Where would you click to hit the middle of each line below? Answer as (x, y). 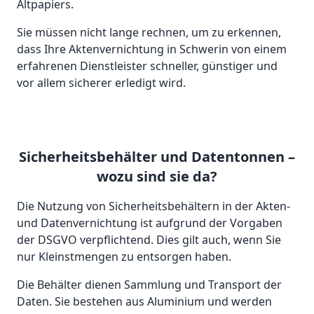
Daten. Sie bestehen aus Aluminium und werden (144, 302)
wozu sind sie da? (157, 177)
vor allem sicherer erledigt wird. (101, 83)
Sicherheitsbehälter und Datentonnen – (157, 157)
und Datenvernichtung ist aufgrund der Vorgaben (150, 223)
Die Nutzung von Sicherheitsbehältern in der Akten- (153, 206)
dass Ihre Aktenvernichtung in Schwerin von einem (152, 49)
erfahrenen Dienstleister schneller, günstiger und (147, 66)
